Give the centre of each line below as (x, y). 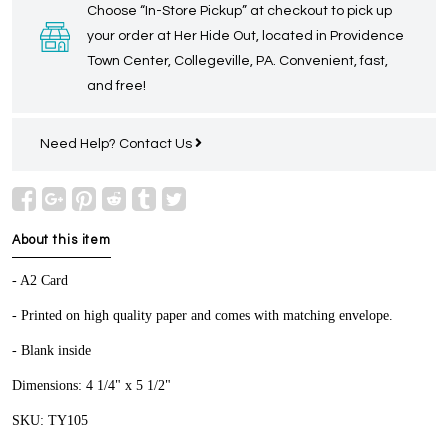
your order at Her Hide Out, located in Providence (245, 36)
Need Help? (79, 144)
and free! (116, 86)
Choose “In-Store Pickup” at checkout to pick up (239, 11)
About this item (62, 241)
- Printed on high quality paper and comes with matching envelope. (202, 316)
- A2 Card (40, 281)
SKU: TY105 (50, 421)
